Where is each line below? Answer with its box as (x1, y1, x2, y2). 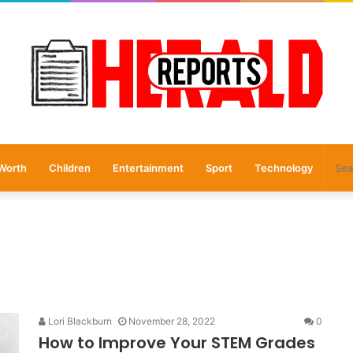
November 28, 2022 (128, 315, 215, 327)
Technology (254, 162, 313, 174)
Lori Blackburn (46, 315, 112, 327)
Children (48, 162, 91, 174)
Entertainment (112, 162, 184, 174)
